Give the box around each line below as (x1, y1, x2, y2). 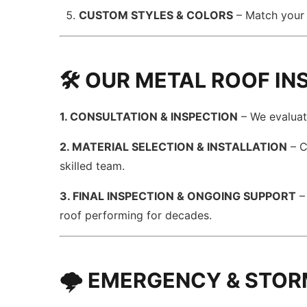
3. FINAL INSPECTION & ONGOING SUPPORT (60, 189, 297, 203)
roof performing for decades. (60, 208, 212, 222)
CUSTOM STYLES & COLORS (79, 8, 234, 22)
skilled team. (60, 159, 125, 173)
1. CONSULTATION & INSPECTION (60, 110, 238, 123)
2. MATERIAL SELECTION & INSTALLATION (60, 140, 288, 153)
